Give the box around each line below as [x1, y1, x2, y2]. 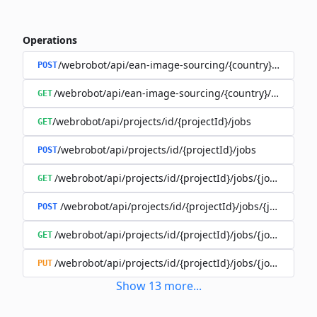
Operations [23, 33, 77, 47]
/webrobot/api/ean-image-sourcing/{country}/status [53, 86, 300, 100]
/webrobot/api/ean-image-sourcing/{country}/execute [57, 58, 312, 71]
